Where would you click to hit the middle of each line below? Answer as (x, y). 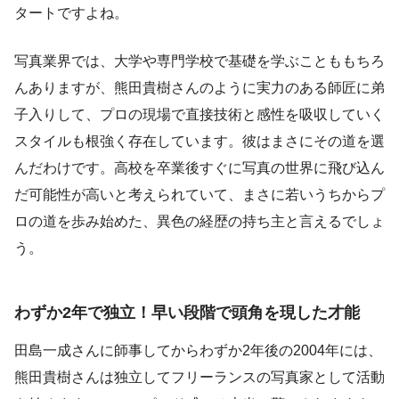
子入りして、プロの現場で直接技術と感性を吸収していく (199, 115)
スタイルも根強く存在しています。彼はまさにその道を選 (199, 142)
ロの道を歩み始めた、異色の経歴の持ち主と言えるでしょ (199, 222)
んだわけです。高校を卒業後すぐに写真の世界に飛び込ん (199, 168)
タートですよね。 (71, 13)
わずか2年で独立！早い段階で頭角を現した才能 (187, 312)
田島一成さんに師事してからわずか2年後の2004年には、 (198, 351)
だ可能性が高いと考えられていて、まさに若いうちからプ (199, 195)
